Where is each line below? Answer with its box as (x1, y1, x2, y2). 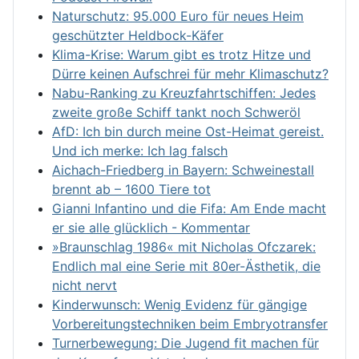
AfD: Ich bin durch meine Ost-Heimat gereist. (52, 123, 324, 139)
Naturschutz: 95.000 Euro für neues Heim (52, 7, 304, 24)
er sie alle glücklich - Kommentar (52, 219, 250, 236)
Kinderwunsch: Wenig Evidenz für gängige (52, 296, 307, 313)
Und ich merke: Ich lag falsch (52, 142, 228, 159)
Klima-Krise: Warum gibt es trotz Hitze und (52, 46, 311, 63)
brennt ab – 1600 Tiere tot (52, 180, 211, 197)
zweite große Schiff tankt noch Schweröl (52, 103, 301, 120)
